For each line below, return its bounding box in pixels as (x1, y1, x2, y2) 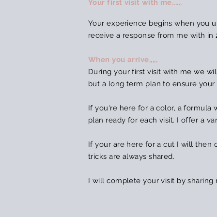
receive (88, 31, 114, 40)
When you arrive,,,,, (88, 55, 157, 64)
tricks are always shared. (88, 152, 175, 161)
